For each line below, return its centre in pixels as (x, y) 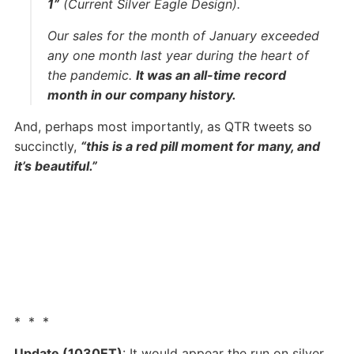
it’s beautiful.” (55, 166)
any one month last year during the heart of (178, 55)
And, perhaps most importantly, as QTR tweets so (163, 126)
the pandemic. (91, 75)
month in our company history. (143, 95)
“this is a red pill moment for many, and (200, 146)
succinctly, (47, 146)
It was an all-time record (211, 75)
